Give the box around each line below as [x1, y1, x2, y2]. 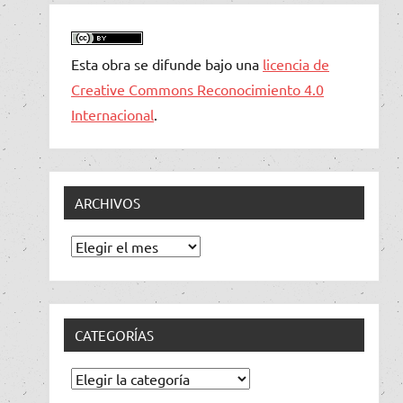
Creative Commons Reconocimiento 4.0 [71, 79, 324, 98]
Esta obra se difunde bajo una [71, 54, 263, 73]
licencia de [263, 54, 329, 73]
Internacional [71, 104, 154, 123]
